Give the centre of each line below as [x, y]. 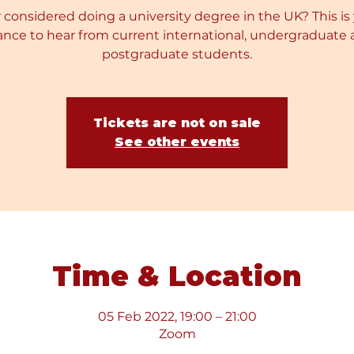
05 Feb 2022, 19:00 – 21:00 [177, 316]
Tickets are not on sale [177, 123]
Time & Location [177, 276]
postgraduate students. [177, 54]
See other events [177, 142]
